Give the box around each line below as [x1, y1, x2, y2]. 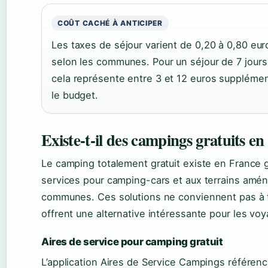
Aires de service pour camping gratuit [41, 236, 223, 248]
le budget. [51, 89, 99, 102]
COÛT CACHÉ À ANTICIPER [57, 19, 163, 28]
